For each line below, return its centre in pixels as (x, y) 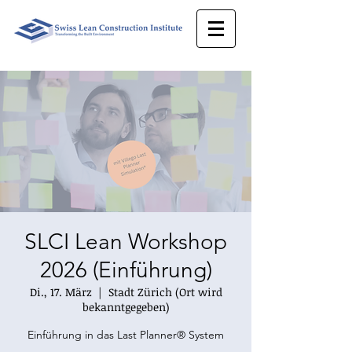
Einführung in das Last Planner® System (126, 335)
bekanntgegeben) (126, 307)
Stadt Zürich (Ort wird (165, 292)
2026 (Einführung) (126, 270)
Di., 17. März (60, 292)
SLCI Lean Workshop (126, 242)
